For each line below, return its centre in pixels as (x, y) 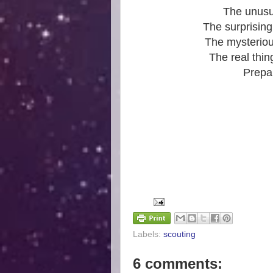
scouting (179, 234)
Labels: (148, 234)
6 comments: (178, 263)
